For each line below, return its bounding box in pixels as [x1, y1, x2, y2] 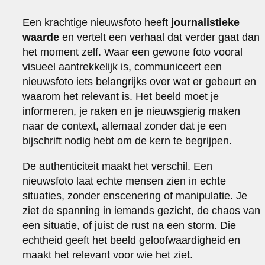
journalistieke [171, 16, 240, 28]
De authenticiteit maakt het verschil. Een [22, 160, 213, 172]
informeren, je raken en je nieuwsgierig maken [22, 105, 241, 117]
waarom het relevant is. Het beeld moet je [22, 90, 219, 102]
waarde [22, 31, 60, 43]
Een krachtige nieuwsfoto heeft [22, 16, 172, 28]
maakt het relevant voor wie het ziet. [22, 248, 193, 261]
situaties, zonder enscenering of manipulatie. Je [22, 189, 248, 202]
